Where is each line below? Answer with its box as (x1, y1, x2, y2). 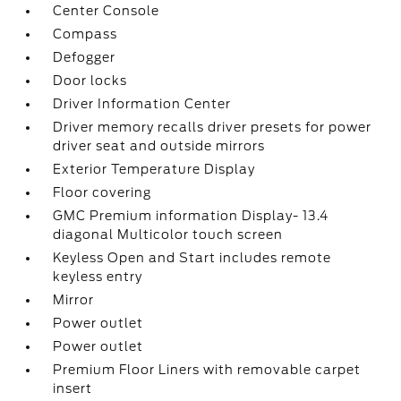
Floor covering (53, 185, 152, 200)
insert (53, 381, 93, 396)
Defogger (53, 50, 116, 64)
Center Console (53, 4, 160, 18)
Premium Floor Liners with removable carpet (53, 363, 362, 377)
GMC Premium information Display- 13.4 (53, 209, 329, 223)
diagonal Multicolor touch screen (53, 227, 284, 242)
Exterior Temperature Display (53, 162, 256, 176)
